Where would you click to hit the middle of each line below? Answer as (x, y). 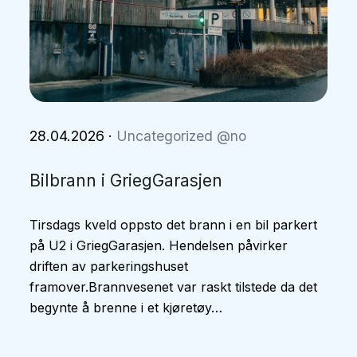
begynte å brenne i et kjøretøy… (126, 308)
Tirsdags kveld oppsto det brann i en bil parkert (174, 225)
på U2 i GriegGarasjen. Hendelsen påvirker (159, 245)
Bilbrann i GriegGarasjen (126, 180)
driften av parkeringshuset (109, 266)
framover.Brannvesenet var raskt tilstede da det (174, 287)
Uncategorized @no (182, 136)
